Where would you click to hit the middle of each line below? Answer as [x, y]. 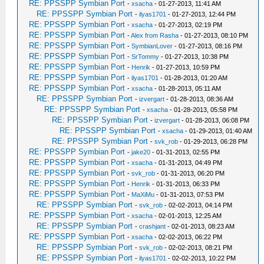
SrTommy [146, 57]
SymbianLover [152, 46]
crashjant [153, 227]
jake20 [141, 152]
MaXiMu [143, 195]
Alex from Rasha [155, 36]
